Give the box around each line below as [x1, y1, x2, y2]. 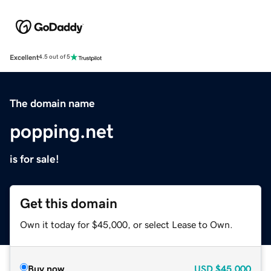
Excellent [10, 53, 39, 61]
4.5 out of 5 [39, 54, 70, 60]
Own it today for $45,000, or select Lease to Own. [20, 219, 233, 229]
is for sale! [10, 153, 59, 165]
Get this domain [20, 196, 117, 211]
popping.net [10, 121, 114, 141]
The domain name [10, 97, 95, 109]
